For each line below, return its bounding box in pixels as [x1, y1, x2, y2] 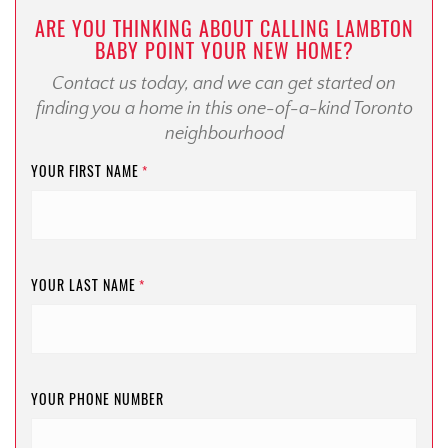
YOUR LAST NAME [31, 276, 136, 296]
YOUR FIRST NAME [31, 162, 139, 182]
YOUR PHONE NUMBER [31, 390, 164, 410]
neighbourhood [164, 124, 284, 145]
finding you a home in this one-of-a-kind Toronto [35, 99, 413, 120]
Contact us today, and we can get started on [52, 74, 396, 95]
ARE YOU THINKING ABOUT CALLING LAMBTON [34, 15, 414, 43]
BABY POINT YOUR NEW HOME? [94, 37, 354, 65]
